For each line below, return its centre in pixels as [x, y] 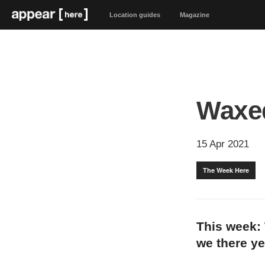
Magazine [194, 15]
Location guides [135, 15]
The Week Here [226, 170]
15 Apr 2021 [223, 144]
